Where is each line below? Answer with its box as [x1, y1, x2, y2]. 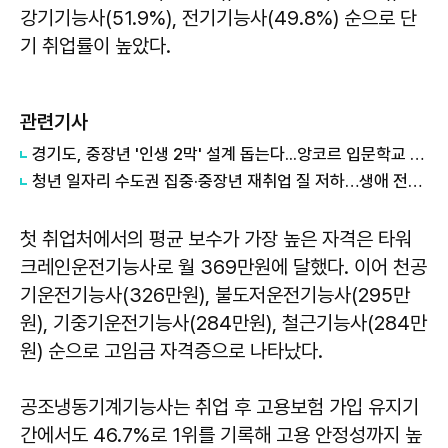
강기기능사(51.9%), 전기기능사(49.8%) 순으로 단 [20, 5, 417, 30]
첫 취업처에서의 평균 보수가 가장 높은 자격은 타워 [20, 226, 412, 251]
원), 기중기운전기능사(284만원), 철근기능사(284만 [20, 310, 427, 335]
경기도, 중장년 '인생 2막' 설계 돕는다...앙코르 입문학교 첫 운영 [410, 143, 424, 164]
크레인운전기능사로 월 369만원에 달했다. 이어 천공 [20, 254, 427, 279]
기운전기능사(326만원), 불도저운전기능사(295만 [20, 282, 410, 307]
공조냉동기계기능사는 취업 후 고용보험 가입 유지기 [20, 394, 419, 419]
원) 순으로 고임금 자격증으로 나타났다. [20, 338, 323, 363]
